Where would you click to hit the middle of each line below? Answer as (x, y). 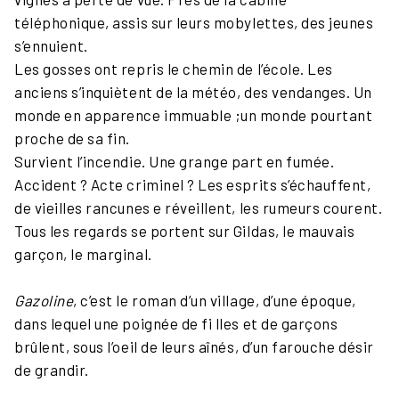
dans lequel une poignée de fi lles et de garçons (176, 323)
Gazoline (44, 300)
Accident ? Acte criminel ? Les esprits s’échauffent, (193, 184)
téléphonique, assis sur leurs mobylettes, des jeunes (194, 22)
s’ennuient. (51, 45)
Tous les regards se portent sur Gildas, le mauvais (185, 230)
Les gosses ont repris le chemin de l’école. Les (174, 68)
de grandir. (52, 369)
